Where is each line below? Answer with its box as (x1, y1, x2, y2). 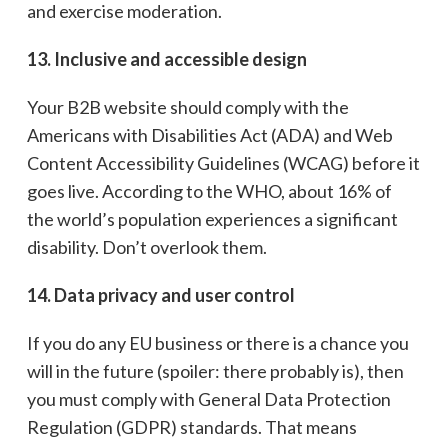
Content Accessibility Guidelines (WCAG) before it (26, 152, 420, 175)
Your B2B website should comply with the (26, 96, 349, 119)
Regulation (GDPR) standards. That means (26, 416, 357, 439)
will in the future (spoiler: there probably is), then (26, 360, 404, 383)
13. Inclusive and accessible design (26, 48, 307, 71)
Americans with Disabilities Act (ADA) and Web (26, 124, 393, 147)
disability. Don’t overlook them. (26, 236, 267, 259)
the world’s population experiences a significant (26, 208, 398, 231)
